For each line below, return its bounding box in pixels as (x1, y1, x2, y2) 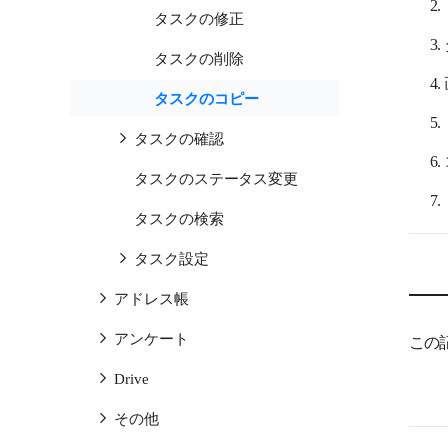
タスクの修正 (154, 7, 244, 28)
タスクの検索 (134, 207, 224, 228)
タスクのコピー (154, 87, 259, 108)
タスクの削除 (154, 47, 244, 68)
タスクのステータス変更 (134, 167, 299, 188)
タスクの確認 (134, 127, 224, 148)
